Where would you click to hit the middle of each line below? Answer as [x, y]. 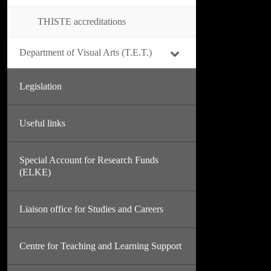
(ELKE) [35, 172]
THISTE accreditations [82, 21]
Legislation [41, 86]
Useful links [42, 123]
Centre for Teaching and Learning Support [100, 246]
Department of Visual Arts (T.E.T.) [86, 52]
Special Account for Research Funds [89, 160]
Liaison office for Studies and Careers [91, 209]
